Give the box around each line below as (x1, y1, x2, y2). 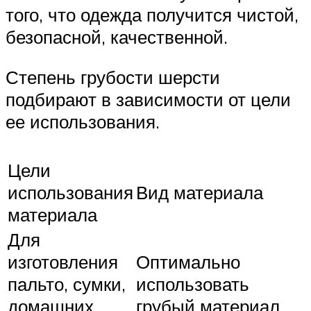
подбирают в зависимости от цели (6, 87, 291, 110)
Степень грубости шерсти (6, 65, 220, 88)
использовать (136, 273, 249, 296)
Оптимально (136, 251, 240, 274)
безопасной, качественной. (6, 26, 228, 49)
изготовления (8, 251, 118, 274)
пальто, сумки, (8, 273, 126, 296)
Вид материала (136, 181, 263, 204)
